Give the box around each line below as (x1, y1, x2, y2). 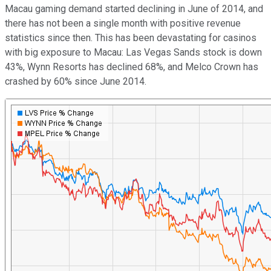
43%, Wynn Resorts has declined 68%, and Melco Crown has (5, 60, 258, 73)
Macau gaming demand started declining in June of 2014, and (5, 2, 263, 15)
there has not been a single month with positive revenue (5, 17, 241, 29)
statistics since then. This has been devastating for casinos (5, 31, 256, 44)
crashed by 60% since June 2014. (5, 75, 146, 87)
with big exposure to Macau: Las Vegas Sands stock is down (5, 46, 262, 58)
